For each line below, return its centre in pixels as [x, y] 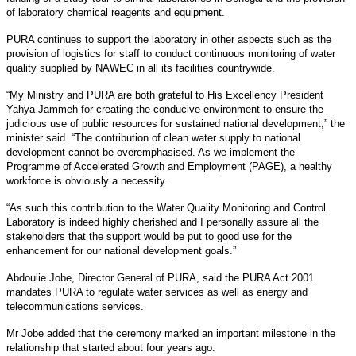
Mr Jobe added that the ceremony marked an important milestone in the [171, 333]
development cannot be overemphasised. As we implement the [151, 152]
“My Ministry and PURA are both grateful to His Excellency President [165, 95]
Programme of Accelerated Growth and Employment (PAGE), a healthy [169, 166]
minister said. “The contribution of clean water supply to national [153, 137]
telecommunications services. [75, 306]
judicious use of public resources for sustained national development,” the [176, 123]
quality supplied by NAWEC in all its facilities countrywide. [141, 68]
